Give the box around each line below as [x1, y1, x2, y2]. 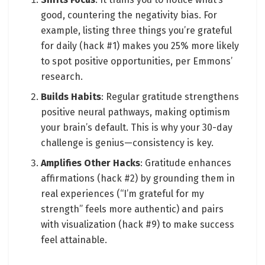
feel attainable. [41, 234, 108, 246]
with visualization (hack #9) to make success [41, 219, 235, 231]
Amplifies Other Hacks [41, 157, 141, 169]
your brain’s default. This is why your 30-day [41, 122, 233, 134]
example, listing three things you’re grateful [41, 25, 232, 37]
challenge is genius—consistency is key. [41, 137, 214, 149]
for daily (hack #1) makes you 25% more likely [41, 40, 240, 52]
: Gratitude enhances [140, 157, 232, 169]
